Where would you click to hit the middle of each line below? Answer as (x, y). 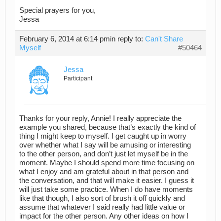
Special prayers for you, (57, 10)
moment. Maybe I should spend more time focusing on (107, 163)
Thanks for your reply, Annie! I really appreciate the (100, 119)
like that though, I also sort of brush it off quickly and (102, 199)
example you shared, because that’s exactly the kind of (108, 128)
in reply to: (128, 39)
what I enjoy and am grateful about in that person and (104, 172)
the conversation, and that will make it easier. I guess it (107, 181)
